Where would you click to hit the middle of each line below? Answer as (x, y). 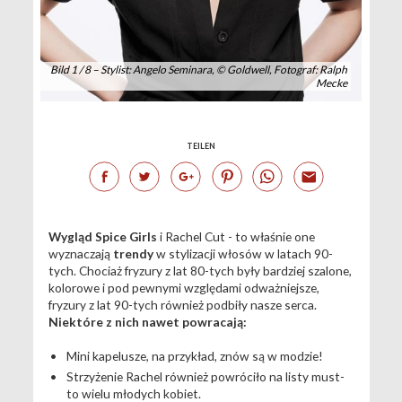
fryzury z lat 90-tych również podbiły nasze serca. (182, 305)
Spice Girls (126, 237)
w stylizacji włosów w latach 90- (243, 254)
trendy (133, 254)
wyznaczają (80, 254)
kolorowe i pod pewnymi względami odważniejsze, (184, 288)
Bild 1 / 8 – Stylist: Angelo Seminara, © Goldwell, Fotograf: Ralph (199, 70)
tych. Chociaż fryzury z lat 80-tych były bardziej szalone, (200, 271)
